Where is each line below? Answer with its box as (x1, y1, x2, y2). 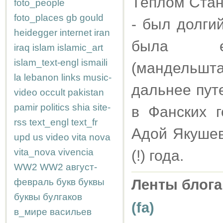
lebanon (24, 72, 59, 83)
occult (40, 87, 65, 98)
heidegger (14, 27, 57, 38)
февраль (14, 177, 54, 187)
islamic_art (57, 42, 103, 53)
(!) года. (131, 147, 184, 164)
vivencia (58, 147, 94, 157)
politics (40, 102, 70, 112)
